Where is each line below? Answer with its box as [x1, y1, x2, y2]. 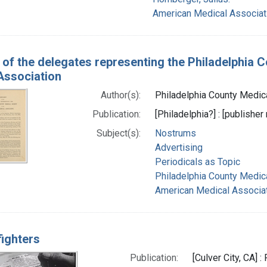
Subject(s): [96, 127, 141, 139]
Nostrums [154, 127, 196, 139]
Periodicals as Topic [154, 156, 240, 167]
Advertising [154, 141, 203, 153]
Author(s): [100, 89, 141, 101]
